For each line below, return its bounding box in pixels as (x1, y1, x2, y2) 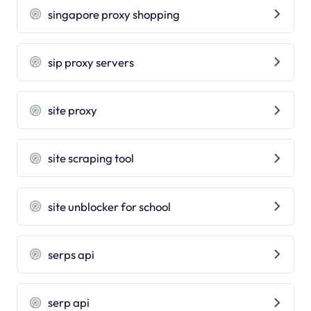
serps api (48, 246, 95, 262)
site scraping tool (48, 151, 135, 166)
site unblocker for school (48, 199, 171, 214)
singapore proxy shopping (48, 6, 180, 22)
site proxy (48, 103, 98, 118)
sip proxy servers (48, 54, 135, 69)
